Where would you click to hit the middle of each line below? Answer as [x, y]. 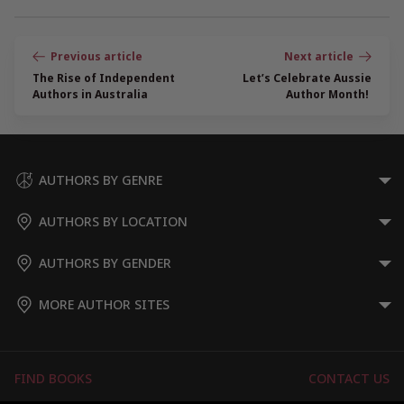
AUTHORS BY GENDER [105, 263]
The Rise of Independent [104, 78]
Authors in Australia [90, 95]
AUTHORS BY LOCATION [113, 222]
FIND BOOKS [53, 379]
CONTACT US [349, 379]
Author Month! [329, 95]
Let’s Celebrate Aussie [307, 78]
